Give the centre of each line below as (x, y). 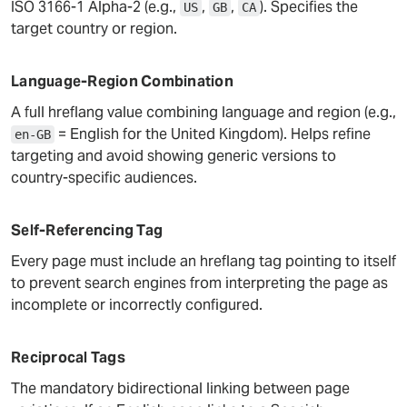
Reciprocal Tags (68, 357)
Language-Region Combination (122, 81)
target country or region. (94, 29)
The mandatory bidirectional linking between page (180, 388)
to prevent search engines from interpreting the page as (199, 283)
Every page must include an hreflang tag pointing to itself (203, 261)
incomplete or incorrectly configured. (137, 305)
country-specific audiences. (104, 178)
